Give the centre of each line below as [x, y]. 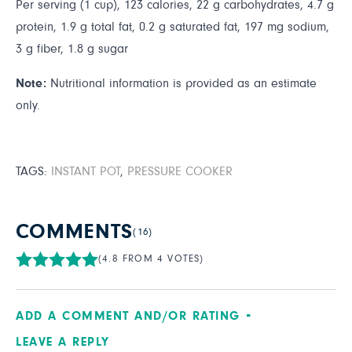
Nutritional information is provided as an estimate [181, 83]
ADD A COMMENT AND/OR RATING [128, 316]
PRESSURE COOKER [180, 171]
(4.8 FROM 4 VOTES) [151, 259]
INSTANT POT [86, 171]
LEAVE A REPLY [63, 342]
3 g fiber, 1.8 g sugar [72, 49]
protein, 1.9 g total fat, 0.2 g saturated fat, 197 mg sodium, [172, 27]
